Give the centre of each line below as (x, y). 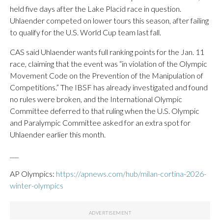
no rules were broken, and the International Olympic (96, 99)
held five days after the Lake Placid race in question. (96, 9)
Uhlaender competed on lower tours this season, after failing (109, 20)
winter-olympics (37, 185)
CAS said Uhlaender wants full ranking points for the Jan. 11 (107, 52)
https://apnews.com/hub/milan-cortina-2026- (131, 174)
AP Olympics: (33, 174)
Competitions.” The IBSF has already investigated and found (109, 87)
